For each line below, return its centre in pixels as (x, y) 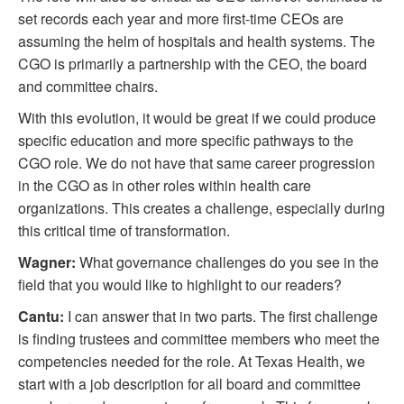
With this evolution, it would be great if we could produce (197, 118)
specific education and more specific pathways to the (186, 141)
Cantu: (41, 317)
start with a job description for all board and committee (189, 384)
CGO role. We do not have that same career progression (197, 163)
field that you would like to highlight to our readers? (180, 285)
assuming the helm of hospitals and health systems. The (197, 41)
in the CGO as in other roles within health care (165, 186)
